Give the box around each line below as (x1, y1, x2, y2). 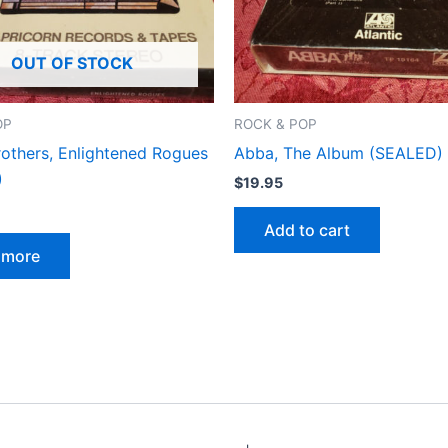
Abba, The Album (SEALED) (234, 142, 443, 163)
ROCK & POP (234, 116, 317, 133)
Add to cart (264, 220, 350, 241)
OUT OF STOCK (10, 53, 133, 74)
